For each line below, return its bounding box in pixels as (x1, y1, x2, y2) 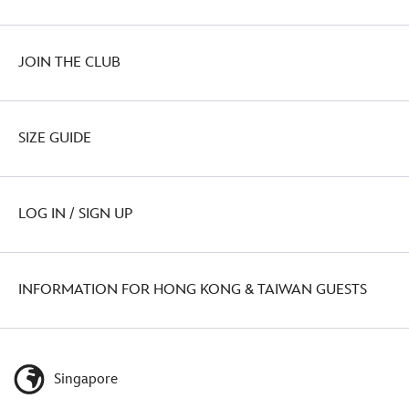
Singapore (50, 370, 118, 388)
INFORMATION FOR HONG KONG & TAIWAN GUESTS (18, 280, 367, 299)
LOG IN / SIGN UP (18, 204, 132, 223)
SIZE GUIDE (18, 129, 91, 147)
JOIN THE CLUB (18, 53, 121, 71)
